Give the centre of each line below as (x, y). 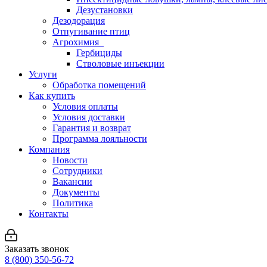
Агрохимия (78, 42)
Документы (76, 192)
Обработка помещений (99, 85)
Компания (49, 149)
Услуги (43, 74)
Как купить (52, 96)
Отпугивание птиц (91, 31)
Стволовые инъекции (120, 63)
